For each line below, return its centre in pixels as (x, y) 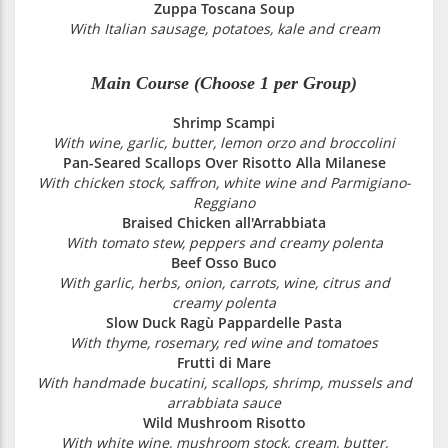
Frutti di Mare (224, 362)
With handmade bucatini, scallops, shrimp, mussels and (224, 382)
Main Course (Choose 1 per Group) (224, 82)
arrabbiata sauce (224, 402)
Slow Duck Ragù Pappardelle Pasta (224, 322)
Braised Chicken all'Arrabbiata (224, 222)
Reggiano (224, 202)
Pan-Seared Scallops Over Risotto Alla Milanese (224, 162)
